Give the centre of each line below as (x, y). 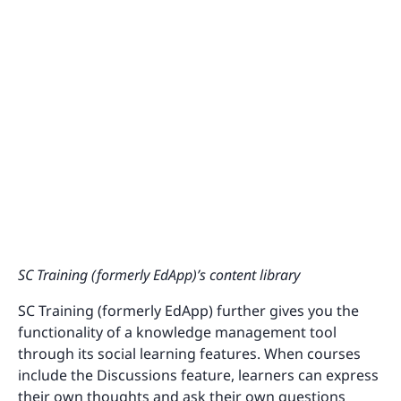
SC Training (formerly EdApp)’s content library (159, 275)
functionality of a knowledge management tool (177, 333)
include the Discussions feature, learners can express (198, 375)
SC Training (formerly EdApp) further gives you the (188, 311)
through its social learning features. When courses (189, 354)
